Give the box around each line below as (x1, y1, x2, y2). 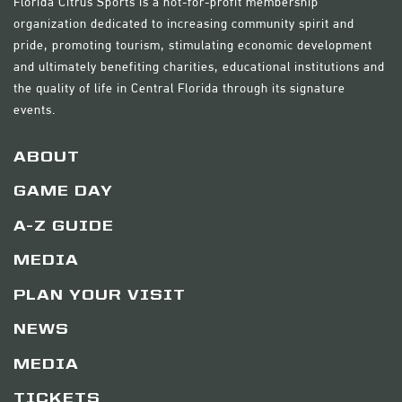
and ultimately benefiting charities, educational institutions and (13, 58, 385, 74)
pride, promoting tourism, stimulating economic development (13, 37, 372, 52)
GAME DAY (13, 185, 113, 200)
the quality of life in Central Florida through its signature (13, 80, 345, 95)
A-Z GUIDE (13, 219, 114, 234)
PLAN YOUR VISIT (13, 288, 186, 303)
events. (13, 101, 56, 117)
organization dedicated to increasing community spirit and (13, 15, 354, 31)
